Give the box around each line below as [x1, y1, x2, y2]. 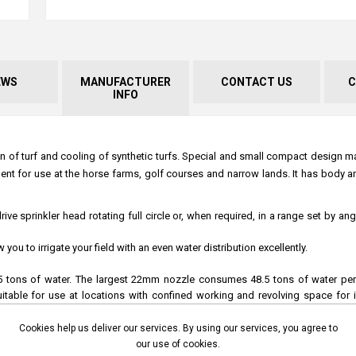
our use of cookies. [136, 339, 220, 350]
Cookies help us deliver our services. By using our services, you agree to [18, 323, 338, 334]
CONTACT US [220, 75, 292, 88]
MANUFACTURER [79, 75, 171, 88]
